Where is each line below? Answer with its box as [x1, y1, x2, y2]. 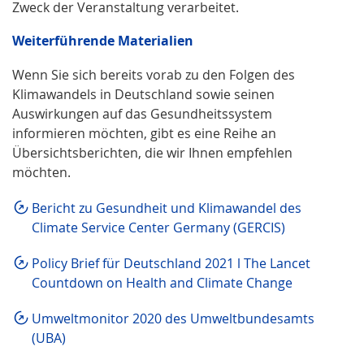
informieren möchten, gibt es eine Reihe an [12, 123, 276, 142]
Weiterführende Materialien [12, 31, 193, 50]
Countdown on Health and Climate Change [32, 273, 292, 292]
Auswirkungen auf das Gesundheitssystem [12, 104, 272, 123]
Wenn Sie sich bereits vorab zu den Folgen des [12, 65, 295, 84]
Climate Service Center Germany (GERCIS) [32, 218, 285, 236]
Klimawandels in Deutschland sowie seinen [12, 84, 275, 103]
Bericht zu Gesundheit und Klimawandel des [32, 198, 301, 217]
